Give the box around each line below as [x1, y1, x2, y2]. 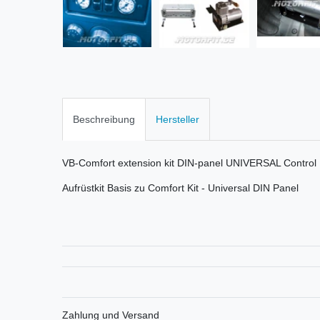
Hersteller [156, 113, 199, 125]
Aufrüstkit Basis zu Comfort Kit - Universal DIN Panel [62, 181, 299, 194]
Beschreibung [73, 113, 135, 125]
